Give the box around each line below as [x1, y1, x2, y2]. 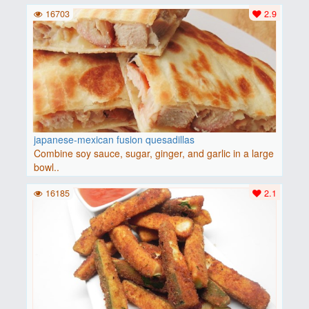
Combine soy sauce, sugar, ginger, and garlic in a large [33, 146, 274, 160]
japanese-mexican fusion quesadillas [33, 132, 195, 146]
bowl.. [33, 159, 59, 174]
